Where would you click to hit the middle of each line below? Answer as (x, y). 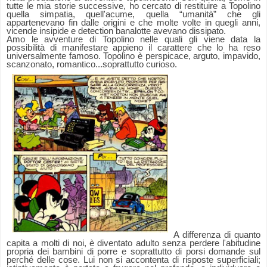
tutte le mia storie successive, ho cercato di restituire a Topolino (133, 6)
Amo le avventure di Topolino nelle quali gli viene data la (133, 40)
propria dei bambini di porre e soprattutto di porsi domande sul (133, 252)
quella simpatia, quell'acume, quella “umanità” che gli (133, 15)
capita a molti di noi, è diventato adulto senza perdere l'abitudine (133, 243)
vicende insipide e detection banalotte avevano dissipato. (116, 31)
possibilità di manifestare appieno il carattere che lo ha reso (133, 48)
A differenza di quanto (217, 235)
